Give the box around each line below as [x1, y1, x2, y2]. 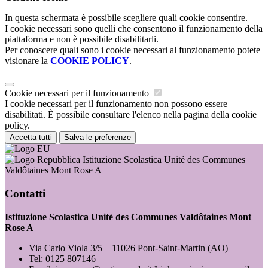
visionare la [5, 56, 50, 66]
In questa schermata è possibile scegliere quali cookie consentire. [5, 13, 248, 23]
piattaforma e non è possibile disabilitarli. [5, 34, 159, 45]
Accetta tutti [10, 133, 52, 142]
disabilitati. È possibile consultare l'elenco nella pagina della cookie [5, 109, 257, 120]
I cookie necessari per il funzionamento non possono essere [5, 99, 227, 109]
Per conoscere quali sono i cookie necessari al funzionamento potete [5, 45, 260, 56]
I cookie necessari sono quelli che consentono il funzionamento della [5, 23, 263, 34]
